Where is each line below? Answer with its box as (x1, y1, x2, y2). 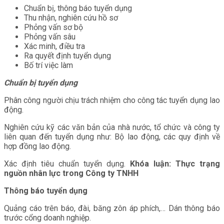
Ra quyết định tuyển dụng (24, 51, 111, 61)
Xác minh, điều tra (24, 41, 85, 51)
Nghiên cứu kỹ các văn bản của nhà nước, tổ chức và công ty (4, 122, 220, 132)
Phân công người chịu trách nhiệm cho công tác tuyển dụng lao (4, 95, 220, 105)
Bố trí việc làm (24, 60, 73, 70)
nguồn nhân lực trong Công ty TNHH (4, 168, 138, 178)
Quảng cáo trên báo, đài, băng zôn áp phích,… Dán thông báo (4, 203, 220, 213)
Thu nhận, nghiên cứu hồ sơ (24, 13, 118, 23)
